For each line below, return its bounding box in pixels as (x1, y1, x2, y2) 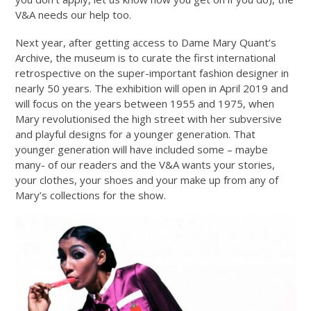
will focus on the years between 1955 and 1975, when (15, 96, 275, 110)
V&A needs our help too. (15, 7, 132, 22)
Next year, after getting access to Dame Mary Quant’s (15, 35, 277, 49)
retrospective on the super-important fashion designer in (15, 65, 289, 80)
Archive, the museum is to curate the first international (15, 50, 276, 65)
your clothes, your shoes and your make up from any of (15, 172, 279, 187)
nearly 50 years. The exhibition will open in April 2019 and (15, 81, 289, 95)
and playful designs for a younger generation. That (15, 126, 256, 141)
